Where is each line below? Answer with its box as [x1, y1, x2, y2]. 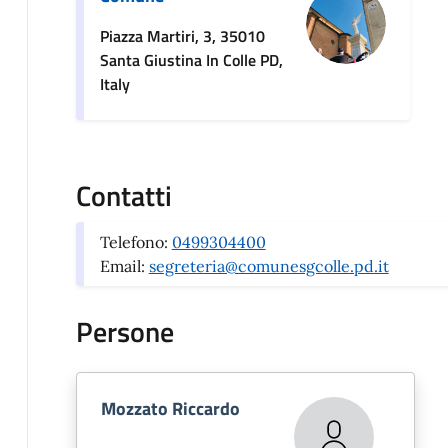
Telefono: [99, 232, 172, 253]
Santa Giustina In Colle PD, [99, 48, 283, 73]
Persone [75, 310, 174, 354]
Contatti [75, 174, 172, 218]
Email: [99, 256, 149, 277]
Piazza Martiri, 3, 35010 [99, 24, 265, 49]
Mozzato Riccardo [100, 395, 240, 423]
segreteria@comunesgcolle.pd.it [148, 256, 389, 277]
